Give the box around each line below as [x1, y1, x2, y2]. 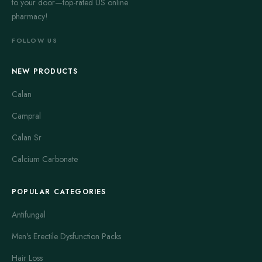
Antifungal [12, 208, 46, 220]
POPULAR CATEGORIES [12, 186, 106, 197]
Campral [12, 109, 41, 122]
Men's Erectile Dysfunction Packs [12, 230, 121, 242]
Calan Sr [12, 131, 42, 143]
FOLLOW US [12, 35, 58, 45]
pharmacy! [12, 10, 48, 22]
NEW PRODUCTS [12, 65, 78, 77]
